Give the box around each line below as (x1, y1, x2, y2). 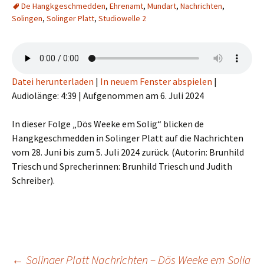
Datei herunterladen (12, 75, 94, 88)
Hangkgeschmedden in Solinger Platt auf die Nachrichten (12, 132, 243, 144)
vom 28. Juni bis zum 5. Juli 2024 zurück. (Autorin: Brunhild (12, 146, 244, 159)
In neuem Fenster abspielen (100, 75, 212, 88)
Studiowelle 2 (98, 13, 146, 24)
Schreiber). (12, 174, 55, 187)
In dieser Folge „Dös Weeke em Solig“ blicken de (12, 118, 204, 130)
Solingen (12, 13, 42, 24)
